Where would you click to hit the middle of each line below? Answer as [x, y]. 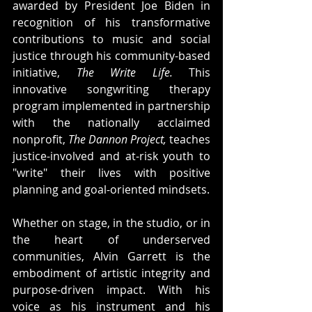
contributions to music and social [111, 39]
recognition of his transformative [111, 22]
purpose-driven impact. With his [111, 290]
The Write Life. [124, 72]
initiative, [45, 72]
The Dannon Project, [117, 139]
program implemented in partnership [111, 106]
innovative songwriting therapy [111, 89]
